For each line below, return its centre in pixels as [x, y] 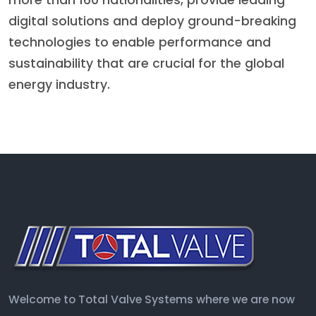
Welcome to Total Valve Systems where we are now [152, 300]
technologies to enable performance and [140, 43]
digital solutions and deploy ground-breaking [152, 22]
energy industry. [59, 85]
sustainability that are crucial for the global [146, 64]
